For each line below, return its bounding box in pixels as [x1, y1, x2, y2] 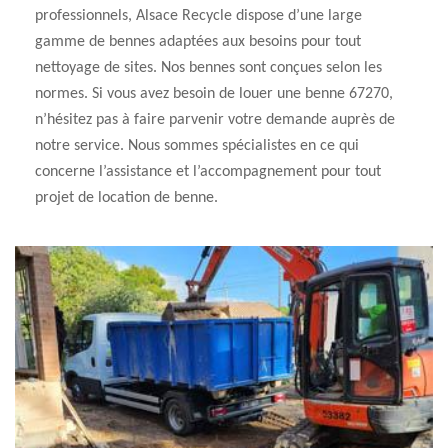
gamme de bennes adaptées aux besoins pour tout [35, 34, 361, 50]
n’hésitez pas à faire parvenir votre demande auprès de [35, 112, 395, 128]
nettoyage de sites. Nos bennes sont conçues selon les [35, 60, 382, 76]
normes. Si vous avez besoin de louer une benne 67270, [35, 86, 393, 102]
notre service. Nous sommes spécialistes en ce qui [35, 138, 359, 154]
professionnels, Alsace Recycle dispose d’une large [35, 8, 362, 24]
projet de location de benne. [35, 190, 218, 206]
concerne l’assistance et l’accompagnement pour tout [35, 164, 381, 180]
